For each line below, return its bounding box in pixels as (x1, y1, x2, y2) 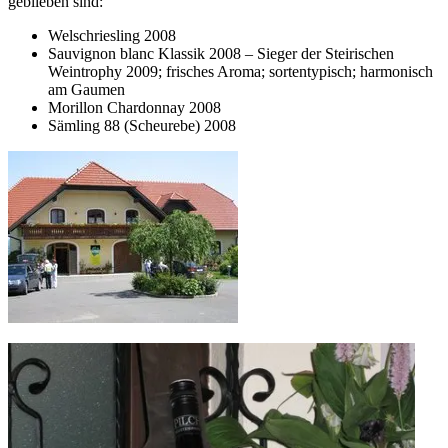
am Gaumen (48, 81, 125, 99)
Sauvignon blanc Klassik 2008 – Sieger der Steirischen (48, 45, 394, 63)
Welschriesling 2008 (48, 27, 176, 45)
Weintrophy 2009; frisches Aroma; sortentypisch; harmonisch (48, 63, 433, 81)
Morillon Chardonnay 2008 (48, 99, 221, 117)
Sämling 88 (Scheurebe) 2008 (48, 117, 236, 135)
